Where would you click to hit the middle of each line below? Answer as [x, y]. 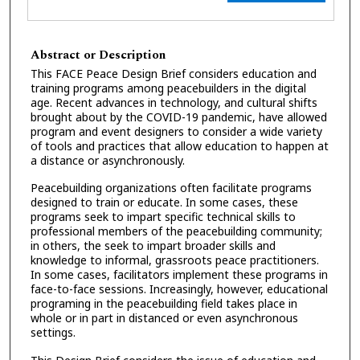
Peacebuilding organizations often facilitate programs [171, 188]
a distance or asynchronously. [108, 160]
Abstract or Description [98, 55]
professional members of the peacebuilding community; [176, 231]
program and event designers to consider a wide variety [176, 131]
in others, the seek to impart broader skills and [153, 246]
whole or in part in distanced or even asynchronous [164, 318]
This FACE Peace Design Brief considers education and [174, 73]
